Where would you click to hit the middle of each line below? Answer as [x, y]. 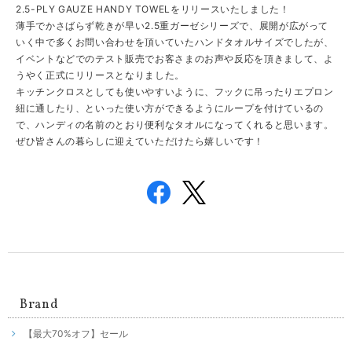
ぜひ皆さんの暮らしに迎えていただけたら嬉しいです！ [140, 141]
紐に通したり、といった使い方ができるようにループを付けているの [170, 108]
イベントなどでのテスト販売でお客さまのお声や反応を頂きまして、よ [175, 59]
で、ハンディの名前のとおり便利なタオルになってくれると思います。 [175, 125]
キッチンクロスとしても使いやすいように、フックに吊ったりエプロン [175, 92]
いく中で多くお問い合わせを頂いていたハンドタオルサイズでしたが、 [175, 42]
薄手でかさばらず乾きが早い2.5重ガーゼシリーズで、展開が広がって [172, 26]
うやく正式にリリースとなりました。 [100, 75]
